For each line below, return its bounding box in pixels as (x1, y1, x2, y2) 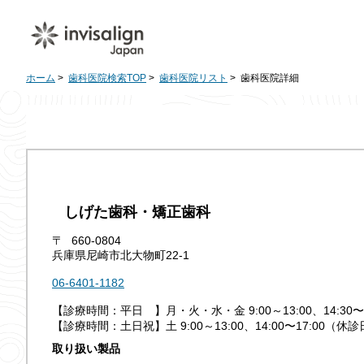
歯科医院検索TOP (68, 72, 146, 84)
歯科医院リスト (159, 72, 227, 84)
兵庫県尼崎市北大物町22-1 (52, 249, 189, 262)
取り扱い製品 (52, 342, 120, 355)
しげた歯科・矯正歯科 (64, 203, 210, 220)
